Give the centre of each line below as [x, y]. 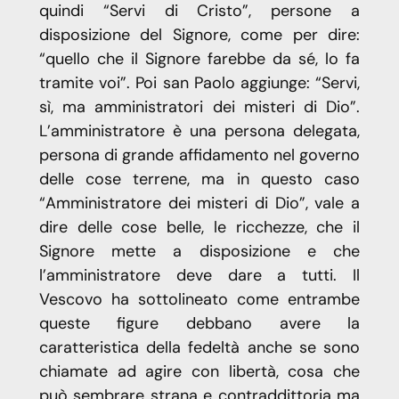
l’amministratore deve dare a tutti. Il [199, 276]
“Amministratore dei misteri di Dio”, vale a [199, 204]
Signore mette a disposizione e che [199, 252]
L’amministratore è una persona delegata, [199, 131]
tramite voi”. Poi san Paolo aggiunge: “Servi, [199, 83]
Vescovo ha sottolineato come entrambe [199, 300]
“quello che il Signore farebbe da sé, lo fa [199, 59]
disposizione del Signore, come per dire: [199, 35]
